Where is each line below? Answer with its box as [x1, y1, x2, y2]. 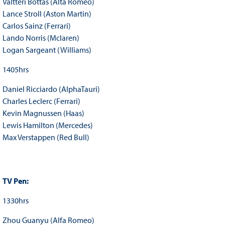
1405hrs [2, 64, 29, 75]
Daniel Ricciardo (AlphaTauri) [2, 84, 100, 94]
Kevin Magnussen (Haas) [2, 108, 84, 119]
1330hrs [2, 195, 29, 206]
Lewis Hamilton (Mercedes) [2, 120, 93, 131]
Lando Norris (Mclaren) [2, 33, 79, 43]
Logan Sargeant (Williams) [2, 45, 91, 55]
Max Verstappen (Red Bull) [2, 132, 89, 143]
